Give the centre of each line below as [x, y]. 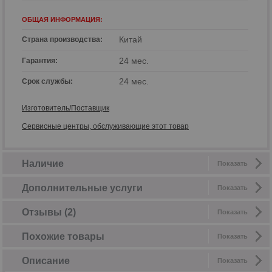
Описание [46, 260]
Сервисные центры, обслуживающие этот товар [105, 126]
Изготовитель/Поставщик [66, 108]
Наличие [43, 163]
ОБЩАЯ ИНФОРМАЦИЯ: [63, 20]
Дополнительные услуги [82, 188]
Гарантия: [41, 60]
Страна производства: [63, 40]
